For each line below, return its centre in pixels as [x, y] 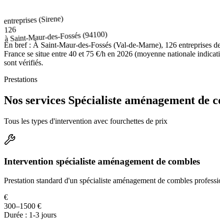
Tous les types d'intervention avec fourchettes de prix [86, 121]
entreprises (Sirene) [34, 19]
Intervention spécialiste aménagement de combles [102, 162]
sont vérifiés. [24, 62]
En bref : [17, 45]
